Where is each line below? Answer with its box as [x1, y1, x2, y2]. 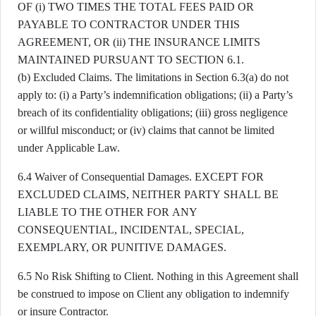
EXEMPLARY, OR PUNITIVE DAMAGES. [18, 241, 226, 253]
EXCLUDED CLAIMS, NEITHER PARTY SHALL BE [18, 188, 279, 200]
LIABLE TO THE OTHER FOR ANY [18, 206, 197, 218]
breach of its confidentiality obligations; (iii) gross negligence [18, 107, 288, 119]
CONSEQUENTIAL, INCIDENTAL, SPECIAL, [18, 224, 244, 236]
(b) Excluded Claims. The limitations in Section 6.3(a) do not [18, 71, 288, 83]
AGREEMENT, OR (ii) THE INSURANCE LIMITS [18, 36, 260, 48]
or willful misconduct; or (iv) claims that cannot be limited [18, 124, 274, 136]
